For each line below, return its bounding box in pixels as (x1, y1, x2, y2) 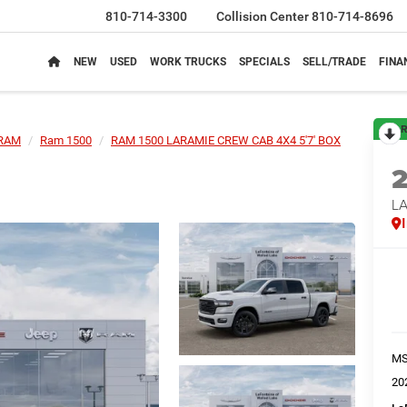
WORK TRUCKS (150, 55, 226, 69)
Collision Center (216, 9, 312, 25)
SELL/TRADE (303, 55, 366, 69)
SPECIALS (239, 55, 290, 69)
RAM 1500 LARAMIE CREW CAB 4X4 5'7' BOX (111, 134, 341, 147)
